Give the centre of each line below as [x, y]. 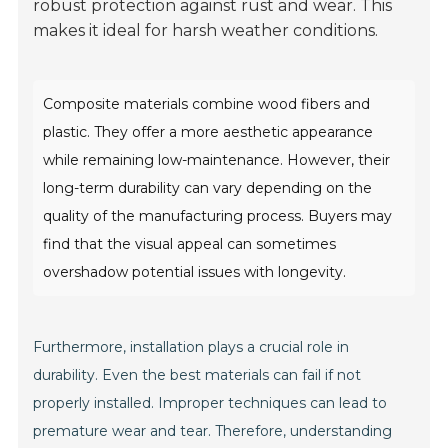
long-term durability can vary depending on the [208, 188]
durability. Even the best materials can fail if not [197, 375]
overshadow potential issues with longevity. [195, 272]
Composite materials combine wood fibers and [207, 104]
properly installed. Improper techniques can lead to [210, 403]
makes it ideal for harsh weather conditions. [206, 31]
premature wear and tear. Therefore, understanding [213, 431]
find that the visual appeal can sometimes [190, 244]
